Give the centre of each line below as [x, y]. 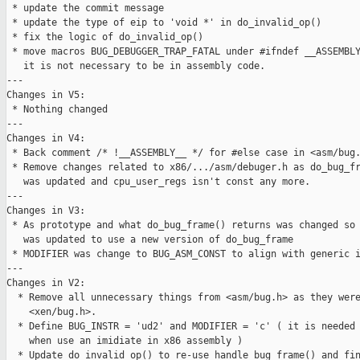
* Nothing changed [57, 110]
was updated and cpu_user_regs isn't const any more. [158, 182]
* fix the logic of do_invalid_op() [105, 37]
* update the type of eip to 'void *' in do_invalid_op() [164, 23]
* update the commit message [85, 8]
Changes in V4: [46, 139]
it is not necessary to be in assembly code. [136, 66]
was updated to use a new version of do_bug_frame [150, 240]
